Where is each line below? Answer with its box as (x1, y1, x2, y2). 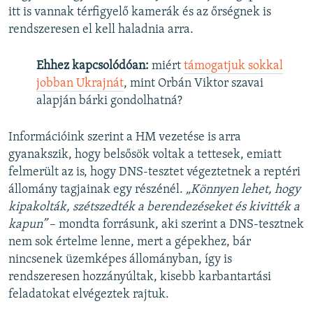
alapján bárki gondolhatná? (36, 94, 182, 108)
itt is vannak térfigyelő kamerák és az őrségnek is (8, 5, 271, 19)
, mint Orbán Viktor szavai (124, 76, 263, 90)
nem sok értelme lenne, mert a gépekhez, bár (8, 235, 251, 249)
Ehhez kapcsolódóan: (36, 59, 149, 73)
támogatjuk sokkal (184, 59, 283, 73)
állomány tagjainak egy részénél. (8, 182, 186, 196)
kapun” (8, 217, 47, 231)
